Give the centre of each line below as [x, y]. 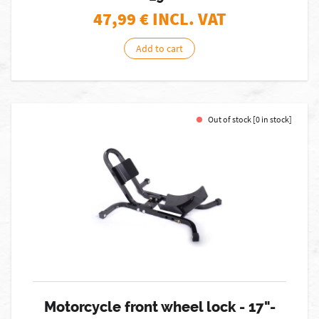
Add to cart [159, 48]
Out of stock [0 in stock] [250, 119]
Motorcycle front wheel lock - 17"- [159, 307]
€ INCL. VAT [183, 19]
